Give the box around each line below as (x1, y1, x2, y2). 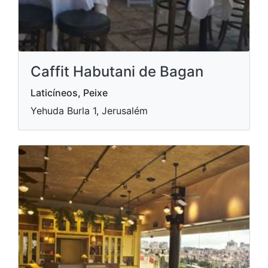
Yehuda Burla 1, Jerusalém (31, 105, 148, 117)
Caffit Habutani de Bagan (31, 63, 203, 80)
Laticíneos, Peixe (31, 87, 108, 99)
